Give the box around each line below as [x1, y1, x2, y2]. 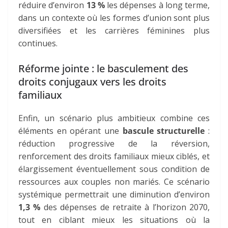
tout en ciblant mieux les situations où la [18, 214, 210, 226]
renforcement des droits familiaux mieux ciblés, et [18, 151, 210, 162]
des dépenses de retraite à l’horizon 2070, [40, 202, 210, 213]
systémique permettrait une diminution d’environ [18, 189, 210, 201]
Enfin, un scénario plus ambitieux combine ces [18, 112, 210, 124]
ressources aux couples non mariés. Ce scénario [18, 176, 210, 188]
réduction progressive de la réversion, [18, 138, 210, 150]
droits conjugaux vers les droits [18, 75, 166, 89]
